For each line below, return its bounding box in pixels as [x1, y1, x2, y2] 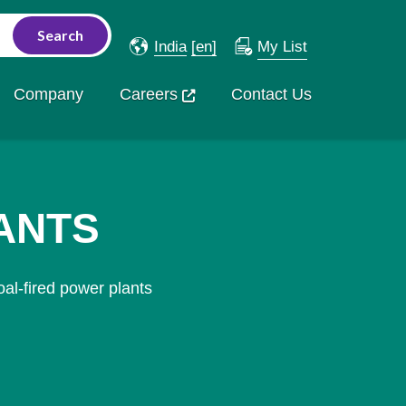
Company [13, 85, 83, 103]
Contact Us [230, 85, 312, 103]
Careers [119, 85, 178, 103]
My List [256, 38, 307, 55]
